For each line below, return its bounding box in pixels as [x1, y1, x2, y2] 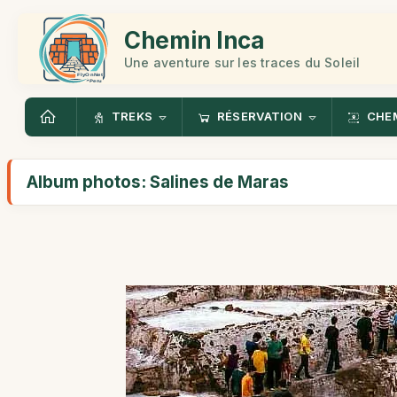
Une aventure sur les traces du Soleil [124, 54, 361, 70]
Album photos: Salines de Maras [27, 172, 289, 192]
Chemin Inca [124, 26, 265, 54]
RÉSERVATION [216, 109, 303, 124]
